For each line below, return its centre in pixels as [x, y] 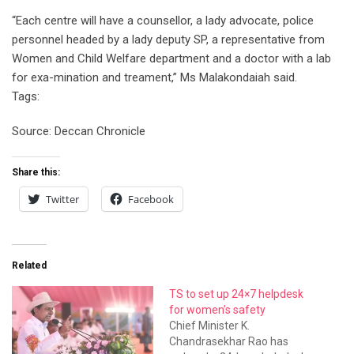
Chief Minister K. [209, 325]
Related [29, 265]
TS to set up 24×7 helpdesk [236, 294]
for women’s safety [217, 309]
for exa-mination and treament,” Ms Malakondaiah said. [154, 77]
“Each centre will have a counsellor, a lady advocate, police [163, 20]
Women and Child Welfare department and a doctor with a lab [171, 58]
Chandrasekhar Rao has [229, 341]
